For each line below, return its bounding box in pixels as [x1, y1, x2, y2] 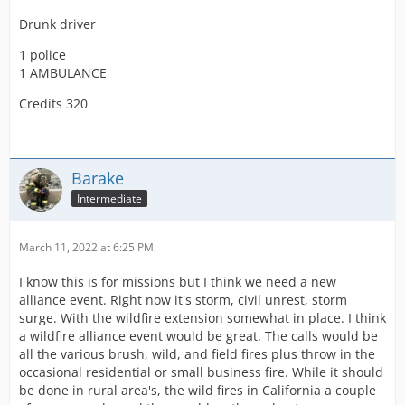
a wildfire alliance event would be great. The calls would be [19, 326, 378, 344]
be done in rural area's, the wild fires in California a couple [19, 381, 376, 399]
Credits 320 [19, 94, 88, 112]
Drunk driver [19, 14, 96, 33]
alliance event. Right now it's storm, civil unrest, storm [19, 290, 347, 308]
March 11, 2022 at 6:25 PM [19, 239, 154, 255]
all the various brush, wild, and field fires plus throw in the [19, 344, 375, 363]
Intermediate [77, 191, 142, 207]
